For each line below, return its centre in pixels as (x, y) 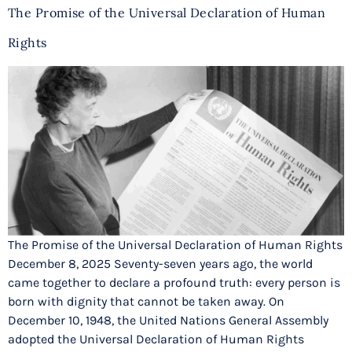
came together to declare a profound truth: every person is (174, 282)
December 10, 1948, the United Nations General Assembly (168, 320)
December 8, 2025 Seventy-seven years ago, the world (160, 263)
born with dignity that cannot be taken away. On (146, 301)
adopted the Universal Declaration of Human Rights (156, 339)
